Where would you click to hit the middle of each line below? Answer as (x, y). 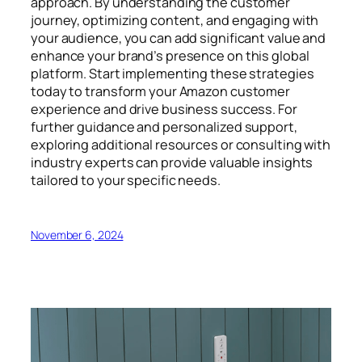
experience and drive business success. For (164, 109)
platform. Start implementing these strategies (173, 74)
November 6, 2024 (77, 234)
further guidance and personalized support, (164, 127)
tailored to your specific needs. (126, 181)
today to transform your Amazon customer (161, 92)
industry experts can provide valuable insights (172, 163)
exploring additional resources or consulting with (181, 145)
